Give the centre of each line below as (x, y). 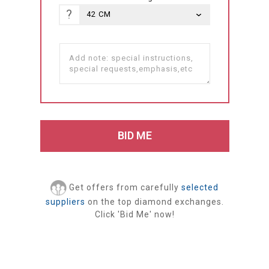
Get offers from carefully (124, 187)
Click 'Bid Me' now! (134, 215)
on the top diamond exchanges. (154, 202)
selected (200, 187)
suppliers (65, 202)
